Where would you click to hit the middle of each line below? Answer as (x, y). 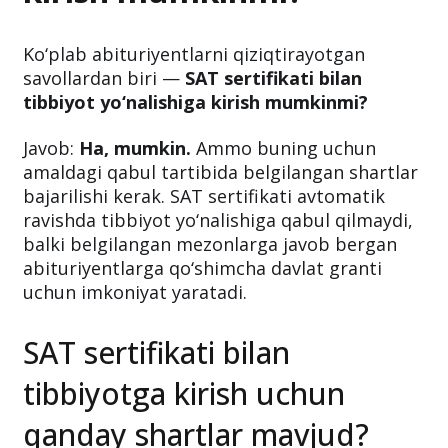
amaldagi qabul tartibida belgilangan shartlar (220, 171)
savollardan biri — (104, 77)
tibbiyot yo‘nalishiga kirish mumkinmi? (195, 101)
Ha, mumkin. (135, 147)
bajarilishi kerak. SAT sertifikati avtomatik (204, 195)
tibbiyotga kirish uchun (184, 393)
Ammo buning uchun (283, 147)
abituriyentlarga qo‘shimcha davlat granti (202, 267)
